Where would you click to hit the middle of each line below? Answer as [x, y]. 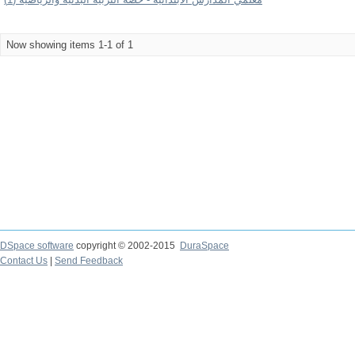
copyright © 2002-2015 [127, 246]
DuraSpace [204, 246]
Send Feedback [89, 261]
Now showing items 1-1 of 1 [70, 45]
